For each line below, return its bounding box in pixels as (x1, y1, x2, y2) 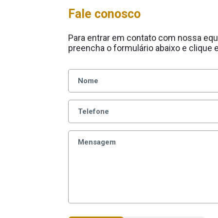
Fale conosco (68, 7, 141, 21)
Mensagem (77, 138, 116, 146)
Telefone (77, 107, 109, 116)
